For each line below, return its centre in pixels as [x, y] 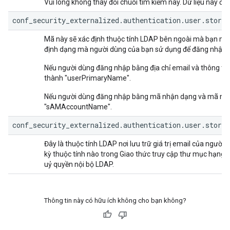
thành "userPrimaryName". [88, 78]
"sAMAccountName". [78, 107]
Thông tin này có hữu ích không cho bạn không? [115, 200]
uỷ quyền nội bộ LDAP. [79, 164]
